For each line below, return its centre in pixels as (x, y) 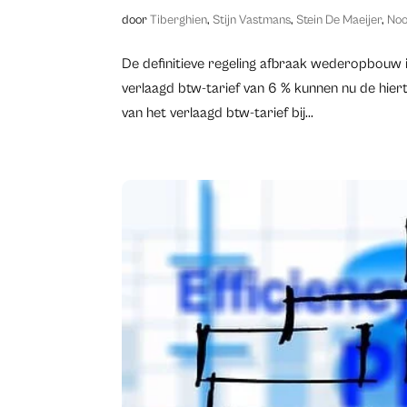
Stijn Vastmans (252, 20)
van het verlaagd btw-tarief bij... (218, 113)
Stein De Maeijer (339, 20)
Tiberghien (179, 20)
